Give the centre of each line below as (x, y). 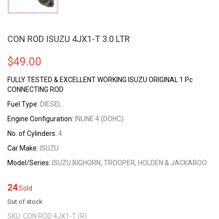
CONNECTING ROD (35, 89)
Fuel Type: (23, 104)
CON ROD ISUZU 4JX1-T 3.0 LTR (69, 39)
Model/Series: (29, 163)
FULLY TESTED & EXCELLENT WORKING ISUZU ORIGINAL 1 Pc (100, 79)
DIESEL (50, 104)
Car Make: (23, 148)
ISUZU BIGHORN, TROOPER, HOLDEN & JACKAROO (129, 163)
